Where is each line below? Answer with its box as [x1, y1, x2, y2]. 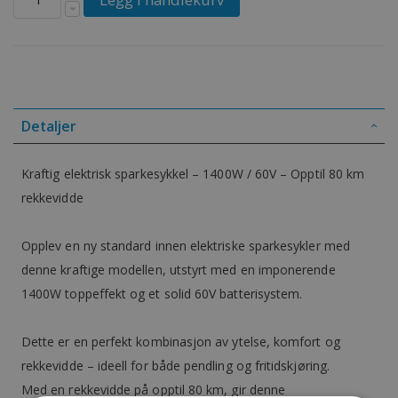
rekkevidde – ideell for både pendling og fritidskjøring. [21, 357, 330, 375]
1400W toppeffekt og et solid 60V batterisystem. [21, 285, 303, 303]
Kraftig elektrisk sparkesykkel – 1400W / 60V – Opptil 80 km [21, 165, 365, 183]
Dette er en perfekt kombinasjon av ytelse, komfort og [21, 333, 340, 351]
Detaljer [21, 116, 76, 137]
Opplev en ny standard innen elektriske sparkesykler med [21, 237, 350, 255]
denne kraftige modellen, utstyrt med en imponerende [21, 261, 336, 279]
